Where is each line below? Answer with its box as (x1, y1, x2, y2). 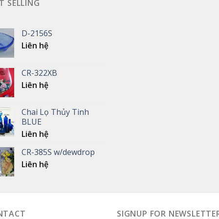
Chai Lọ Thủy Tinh (22, 107, 89, 118)
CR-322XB (22, 67, 57, 79)
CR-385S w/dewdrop (22, 147, 95, 158)
